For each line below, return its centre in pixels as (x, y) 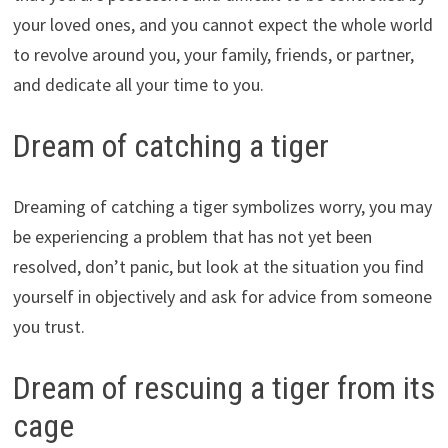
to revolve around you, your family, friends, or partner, (213, 55)
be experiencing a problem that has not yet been (192, 236)
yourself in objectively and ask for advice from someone (222, 296)
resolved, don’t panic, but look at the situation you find (218, 266)
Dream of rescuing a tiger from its (223, 387)
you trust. (48, 326)
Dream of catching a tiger (170, 146)
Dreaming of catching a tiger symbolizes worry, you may (222, 206)
